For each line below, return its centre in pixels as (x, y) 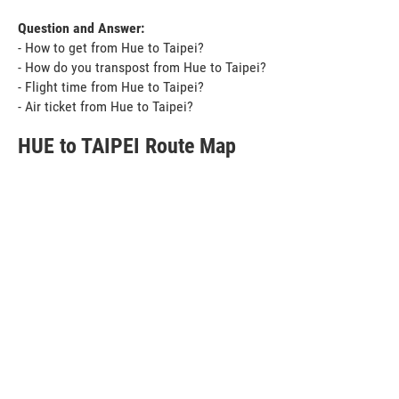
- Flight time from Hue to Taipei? (111, 86)
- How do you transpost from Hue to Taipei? (142, 67)
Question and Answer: (81, 28)
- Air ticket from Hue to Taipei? (106, 106)
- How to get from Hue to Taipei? (111, 47)
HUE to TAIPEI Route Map (127, 146)
